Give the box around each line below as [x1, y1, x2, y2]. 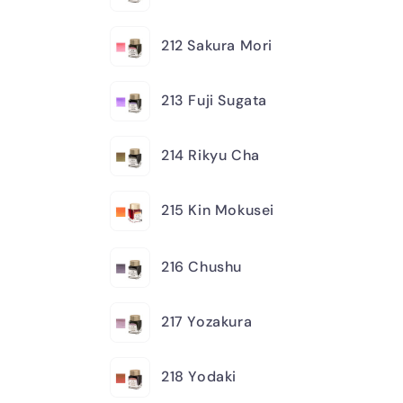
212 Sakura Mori [161, 35, 273, 55]
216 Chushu [161, 256, 242, 276]
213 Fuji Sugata [161, 90, 267, 110]
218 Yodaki [161, 366, 237, 386]
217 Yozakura [161, 311, 253, 331]
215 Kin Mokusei [161, 200, 274, 219]
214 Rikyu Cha [161, 145, 260, 165]
